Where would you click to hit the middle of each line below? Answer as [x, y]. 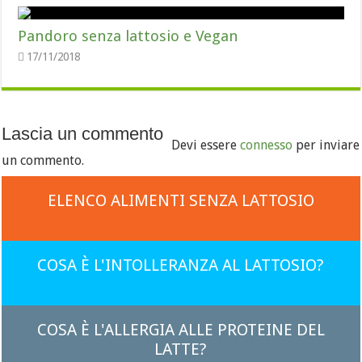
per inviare [326, 145]
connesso [267, 145]
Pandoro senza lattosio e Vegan [128, 36]
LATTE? [181, 349]
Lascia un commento [83, 134]
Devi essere [206, 145]
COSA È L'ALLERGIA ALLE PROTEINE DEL [181, 330]
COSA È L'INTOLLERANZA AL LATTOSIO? [181, 265]
